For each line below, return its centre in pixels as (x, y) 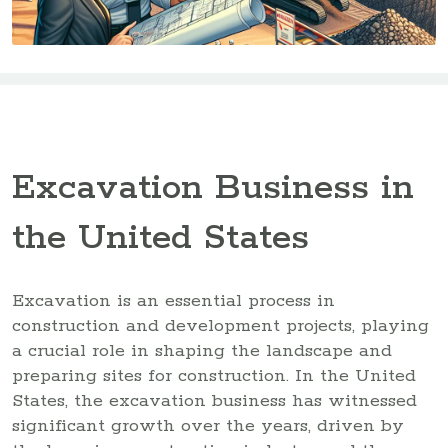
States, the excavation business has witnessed (214, 400)
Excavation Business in (213, 188)
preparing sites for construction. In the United (214, 375)
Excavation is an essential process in (173, 300)
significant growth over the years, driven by (208, 425)
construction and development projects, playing (220, 325)
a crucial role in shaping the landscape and (202, 350)
